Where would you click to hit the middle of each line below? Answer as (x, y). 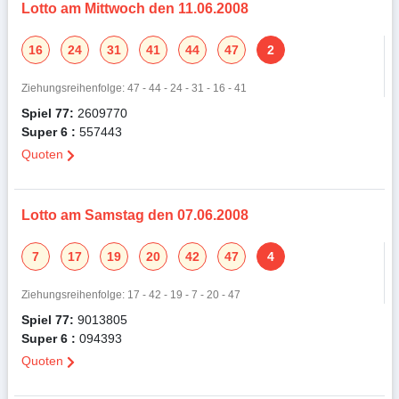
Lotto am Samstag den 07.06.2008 (134, 216)
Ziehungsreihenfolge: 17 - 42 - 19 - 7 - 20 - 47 (130, 295)
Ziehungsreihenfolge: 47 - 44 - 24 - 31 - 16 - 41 (134, 88)
